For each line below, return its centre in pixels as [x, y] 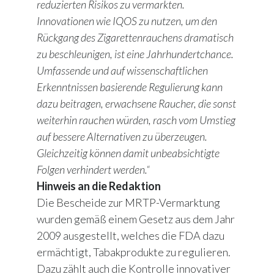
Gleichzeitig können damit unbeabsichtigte [128, 153]
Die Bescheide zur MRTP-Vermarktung [128, 203]
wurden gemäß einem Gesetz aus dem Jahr [136, 219]
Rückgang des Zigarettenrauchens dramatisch [135, 38]
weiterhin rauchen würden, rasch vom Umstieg [136, 120]
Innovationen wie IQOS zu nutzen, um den [127, 21]
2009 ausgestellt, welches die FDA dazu [131, 236]
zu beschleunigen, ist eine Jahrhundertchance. [135, 54]
